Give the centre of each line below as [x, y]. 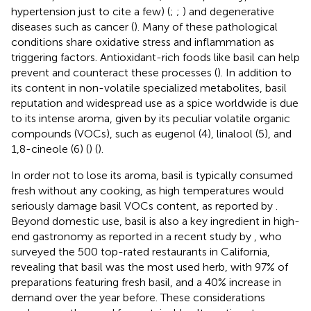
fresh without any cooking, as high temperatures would [148, 190]
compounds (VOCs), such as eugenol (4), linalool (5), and [151, 133]
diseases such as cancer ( [73, 26]
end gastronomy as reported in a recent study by [133, 236]
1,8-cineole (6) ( [50, 149]
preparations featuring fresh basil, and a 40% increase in [146, 282]
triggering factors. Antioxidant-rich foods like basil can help [155, 57]
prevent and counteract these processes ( [114, 72]
